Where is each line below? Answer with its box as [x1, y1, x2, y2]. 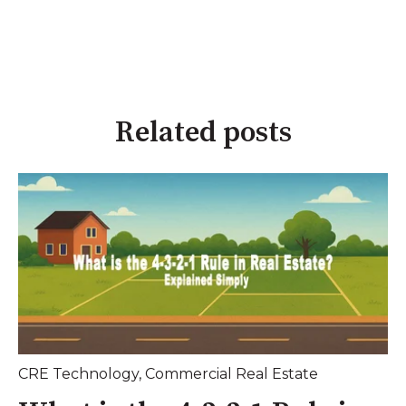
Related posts [114, 114, 292, 151]
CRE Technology [18, 365, 139, 383]
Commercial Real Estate [145, 365, 318, 383]
